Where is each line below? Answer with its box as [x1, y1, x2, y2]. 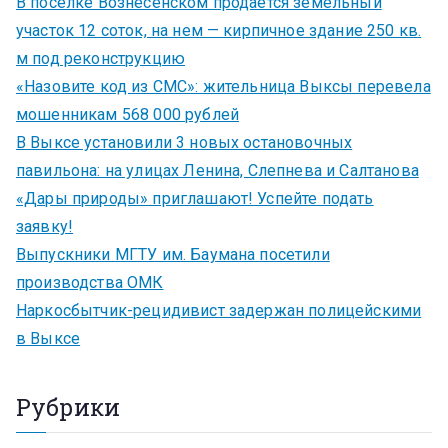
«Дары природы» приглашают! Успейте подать [16, 189, 374, 209]
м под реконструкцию [16, 49, 186, 69]
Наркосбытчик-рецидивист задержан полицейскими [16, 301, 422, 321]
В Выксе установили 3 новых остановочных [16, 133, 353, 153]
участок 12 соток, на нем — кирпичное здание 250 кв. [16, 21, 422, 41]
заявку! [16, 217, 74, 237]
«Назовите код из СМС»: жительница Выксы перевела [16, 77, 431, 97]
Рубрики [16, 392, 121, 423]
